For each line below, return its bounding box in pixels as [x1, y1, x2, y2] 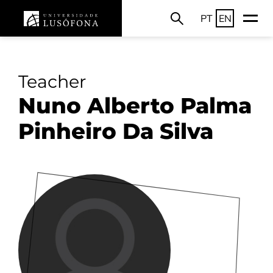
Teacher [18, 71, 86, 92]
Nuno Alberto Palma [18, 92, 252, 119]
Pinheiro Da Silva [18, 118, 213, 144]
